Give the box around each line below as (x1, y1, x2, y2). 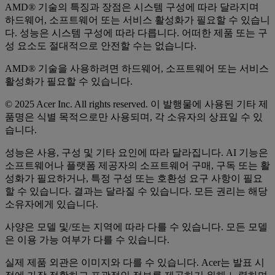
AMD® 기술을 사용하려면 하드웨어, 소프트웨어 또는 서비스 (5, 63, 269, 74)
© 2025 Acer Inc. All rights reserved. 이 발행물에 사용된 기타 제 (5, 99, 268, 110)
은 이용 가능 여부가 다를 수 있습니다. (5, 234, 169, 246)
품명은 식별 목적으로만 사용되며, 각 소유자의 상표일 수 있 (5, 112, 263, 123)
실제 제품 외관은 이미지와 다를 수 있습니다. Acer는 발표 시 (5, 257, 265, 268)
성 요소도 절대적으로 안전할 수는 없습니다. (5, 41, 196, 52)
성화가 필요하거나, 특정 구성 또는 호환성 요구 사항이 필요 (5, 173, 263, 184)
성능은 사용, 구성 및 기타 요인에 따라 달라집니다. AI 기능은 (5, 147, 268, 158)
